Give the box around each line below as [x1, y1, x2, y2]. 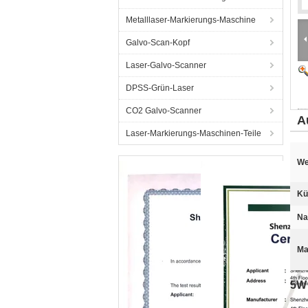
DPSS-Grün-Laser [126, 83, 194, 93]
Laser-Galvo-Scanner [126, 60, 206, 70]
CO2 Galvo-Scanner [126, 106, 201, 115]
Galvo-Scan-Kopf [126, 38, 190, 47]
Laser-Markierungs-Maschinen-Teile [126, 129, 261, 138]
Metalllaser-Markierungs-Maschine [126, 15, 256, 25]
